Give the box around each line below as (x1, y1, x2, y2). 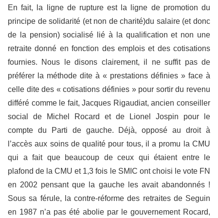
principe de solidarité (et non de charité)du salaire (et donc (8, 17, 210, 25)
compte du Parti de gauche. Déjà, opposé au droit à (8, 126, 210, 134)
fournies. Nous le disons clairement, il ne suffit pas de (8, 57, 210, 66)
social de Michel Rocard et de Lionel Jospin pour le (8, 112, 210, 121)
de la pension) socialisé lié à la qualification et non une (8, 30, 210, 39)
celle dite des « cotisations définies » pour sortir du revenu (8, 85, 210, 93)
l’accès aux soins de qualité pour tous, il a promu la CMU (8, 139, 210, 148)
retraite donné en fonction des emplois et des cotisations (8, 44, 210, 53)
